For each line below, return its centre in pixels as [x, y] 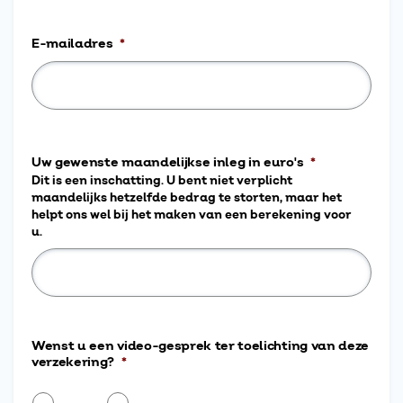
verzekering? [73, 363]
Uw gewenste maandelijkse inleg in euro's [168, 163]
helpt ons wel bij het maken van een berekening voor [192, 215]
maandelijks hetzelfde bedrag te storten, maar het [187, 198]
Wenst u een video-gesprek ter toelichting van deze [200, 346]
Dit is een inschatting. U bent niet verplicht [162, 181]
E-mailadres [72, 44]
